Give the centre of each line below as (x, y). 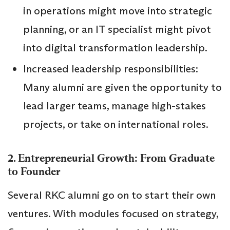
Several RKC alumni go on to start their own (112, 195)
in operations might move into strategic (118, 11)
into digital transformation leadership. (115, 47)
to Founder (34, 171)
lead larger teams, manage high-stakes (114, 106)
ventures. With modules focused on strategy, (113, 213)
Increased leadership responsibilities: (111, 69)
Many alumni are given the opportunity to (122, 87)
